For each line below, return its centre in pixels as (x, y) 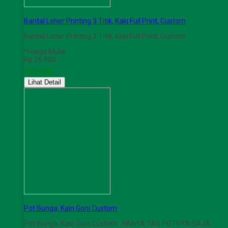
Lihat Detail (45, 82)
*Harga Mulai (45, 52)
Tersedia (38, 70)
